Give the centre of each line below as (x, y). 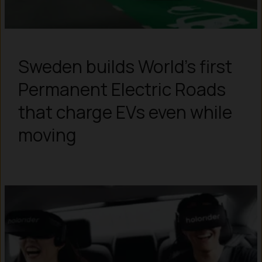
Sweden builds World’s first (125, 66)
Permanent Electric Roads (122, 89)
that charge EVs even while (125, 112)
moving (47, 135)
